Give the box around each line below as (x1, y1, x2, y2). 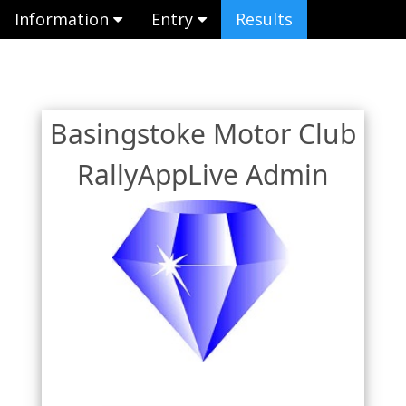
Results (236, 8, 293, 30)
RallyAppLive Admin (77, 155, 329, 193)
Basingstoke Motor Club (50, 114, 356, 152)
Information (14, 8, 113, 30)
